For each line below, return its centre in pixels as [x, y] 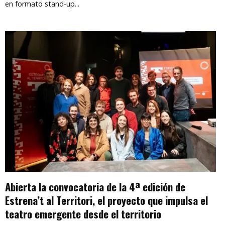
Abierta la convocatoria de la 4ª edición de [95, 186]
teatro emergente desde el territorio [83, 213]
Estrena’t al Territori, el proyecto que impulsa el [106, 200]
